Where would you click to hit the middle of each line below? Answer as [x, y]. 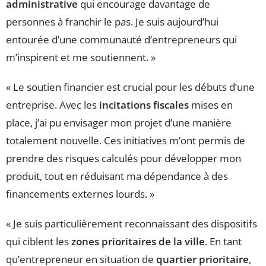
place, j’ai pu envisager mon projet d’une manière [119, 123]
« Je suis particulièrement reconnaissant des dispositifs [132, 224]
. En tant [223, 242]
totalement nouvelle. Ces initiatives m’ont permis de [126, 141]
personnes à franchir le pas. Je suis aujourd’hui [112, 22]
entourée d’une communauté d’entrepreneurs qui [121, 40]
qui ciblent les [39, 242]
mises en [211, 105]
